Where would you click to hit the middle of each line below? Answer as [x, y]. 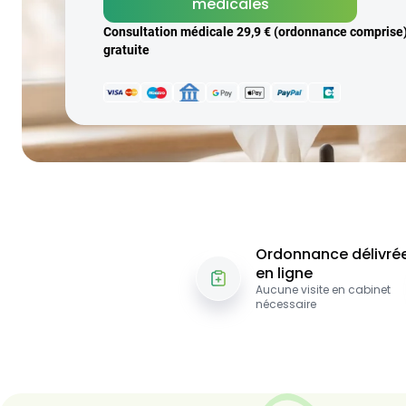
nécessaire [286, 304]
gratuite [126, 50]
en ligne [284, 273]
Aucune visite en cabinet [323, 289]
